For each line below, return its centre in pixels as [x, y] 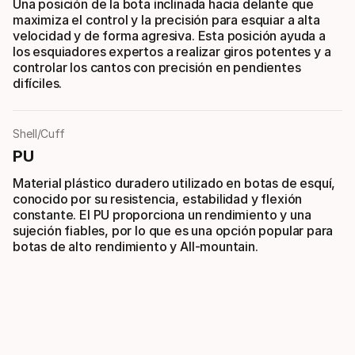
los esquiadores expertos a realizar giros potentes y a [172, 51]
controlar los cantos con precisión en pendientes [157, 67]
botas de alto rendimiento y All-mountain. [136, 246]
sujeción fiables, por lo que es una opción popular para [173, 230]
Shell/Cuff [39, 133]
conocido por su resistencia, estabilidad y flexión [158, 198]
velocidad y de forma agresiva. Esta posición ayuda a [169, 35]
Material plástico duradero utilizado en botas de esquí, [174, 183]
